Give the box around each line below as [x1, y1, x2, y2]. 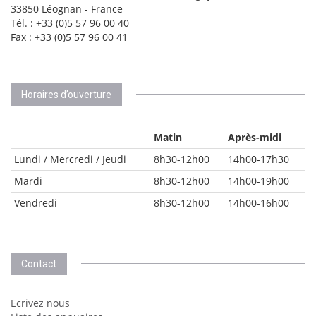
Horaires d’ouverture [21, 89, 111, 100]
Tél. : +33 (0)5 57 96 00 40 [11, 16, 129, 30]
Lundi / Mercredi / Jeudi [14, 152, 126, 166]
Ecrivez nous [11, 296, 70, 310]
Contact [21, 258, 56, 269]
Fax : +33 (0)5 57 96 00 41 [11, 30, 128, 44]
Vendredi [14, 196, 57, 209]
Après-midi [228, 130, 281, 144]
